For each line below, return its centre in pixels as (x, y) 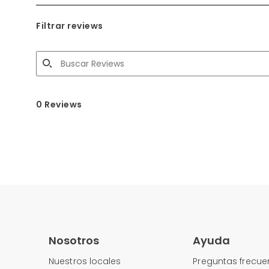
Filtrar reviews (70, 26)
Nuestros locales (85, 261)
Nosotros (74, 240)
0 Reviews (59, 104)
